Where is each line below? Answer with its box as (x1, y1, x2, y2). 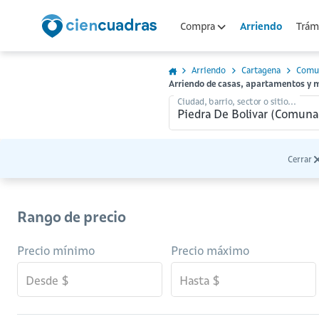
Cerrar (288, 154, 312, 164)
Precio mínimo (17, 244, 95, 258)
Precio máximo (171, 244, 249, 258)
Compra (180, 19, 217, 33)
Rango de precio (17, 208, 126, 226)
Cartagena (241, 65, 281, 75)
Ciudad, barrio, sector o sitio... (177, 95, 296, 107)
